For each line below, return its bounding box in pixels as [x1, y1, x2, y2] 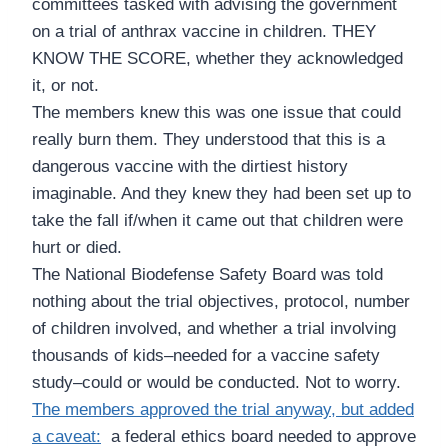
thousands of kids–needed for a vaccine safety [32, 346, 380, 366]
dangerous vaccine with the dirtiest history [32, 157, 348, 177]
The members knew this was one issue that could [32, 103, 401, 123]
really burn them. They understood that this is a [32, 130, 385, 150]
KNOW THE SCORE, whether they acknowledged [32, 49, 403, 69]
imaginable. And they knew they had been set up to [32, 184, 411, 204]
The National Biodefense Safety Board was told [32, 265, 383, 285]
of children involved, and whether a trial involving [32, 319, 396, 339]
